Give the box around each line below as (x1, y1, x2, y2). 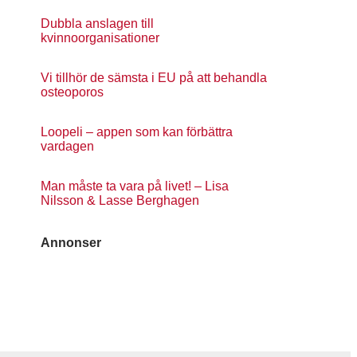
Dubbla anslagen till (41, 17, 154, 30)
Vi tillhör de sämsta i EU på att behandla (41, 71, 267, 84)
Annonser (41, 236, 101, 249)
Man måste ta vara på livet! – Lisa (41, 179, 229, 193)
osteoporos (41, 85, 104, 99)
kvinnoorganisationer (41, 31, 159, 45)
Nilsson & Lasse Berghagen (41, 194, 199, 207)
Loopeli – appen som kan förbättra (41, 125, 233, 139)
